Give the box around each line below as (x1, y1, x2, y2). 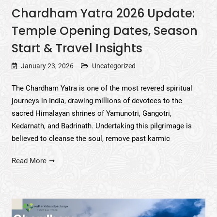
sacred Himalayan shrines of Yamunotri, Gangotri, (11, 108, 171, 118)
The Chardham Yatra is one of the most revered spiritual (11, 83, 192, 93)
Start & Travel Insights (11, 40, 142, 56)
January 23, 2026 (20, 62, 74, 70)
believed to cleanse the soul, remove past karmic (11, 134, 170, 143)
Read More (11, 156, 46, 165)
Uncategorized (92, 62, 136, 70)
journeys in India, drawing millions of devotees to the (11, 96, 182, 105)
